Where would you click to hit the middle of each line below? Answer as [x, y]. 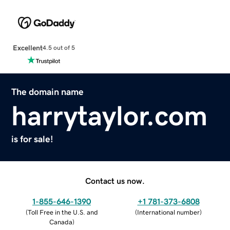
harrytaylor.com [110, 115]
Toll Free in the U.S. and [63, 212]
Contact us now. [115, 180]
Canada [61, 222]
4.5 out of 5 [59, 48]
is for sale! [33, 139]
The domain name [48, 92]
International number [168, 212]
